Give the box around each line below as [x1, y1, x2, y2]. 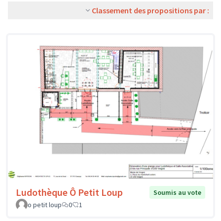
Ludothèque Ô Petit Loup [16, 185, 123, 198]
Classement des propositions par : [92, 5, 209, 15]
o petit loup [28, 200, 62, 209]
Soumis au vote [153, 187, 201, 197]
